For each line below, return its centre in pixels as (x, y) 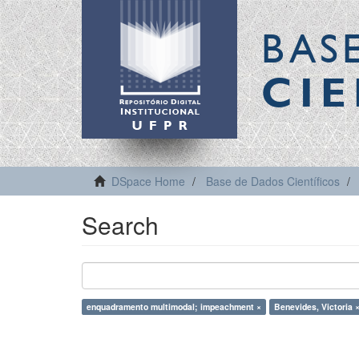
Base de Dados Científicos (273, 181)
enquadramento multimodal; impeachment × (174, 307)
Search (120, 225)
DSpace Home (148, 181)
